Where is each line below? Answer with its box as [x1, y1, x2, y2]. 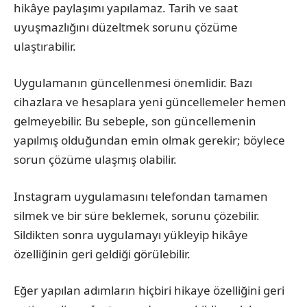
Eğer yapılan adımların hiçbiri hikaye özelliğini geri [14, 282, 284, 299]
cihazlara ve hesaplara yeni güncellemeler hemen [14, 94, 286, 110]
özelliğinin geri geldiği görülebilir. [14, 245, 191, 262]
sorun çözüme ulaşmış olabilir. [14, 151, 177, 168]
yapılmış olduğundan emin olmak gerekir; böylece [14, 132, 285, 149]
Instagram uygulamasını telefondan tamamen [14, 188, 268, 204]
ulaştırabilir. [14, 38, 76, 54]
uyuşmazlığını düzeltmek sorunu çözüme [14, 19, 238, 35]
